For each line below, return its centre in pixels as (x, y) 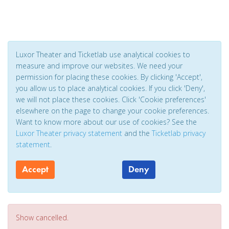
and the (137, 133)
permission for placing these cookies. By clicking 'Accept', (109, 77)
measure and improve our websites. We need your (99, 66)
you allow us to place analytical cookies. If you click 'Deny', (110, 88)
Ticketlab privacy (179, 133)
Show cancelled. (42, 217)
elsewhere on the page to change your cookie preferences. (112, 111)
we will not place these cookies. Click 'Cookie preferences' (111, 99)
